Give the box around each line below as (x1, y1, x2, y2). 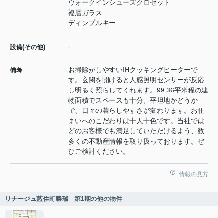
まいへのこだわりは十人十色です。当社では (68, 117, 204, 125)
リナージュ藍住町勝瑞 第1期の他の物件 (5, 195, 122, 203)
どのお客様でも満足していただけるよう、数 (68, 127, 204, 135)
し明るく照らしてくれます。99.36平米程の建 (68, 86, 208, 94)
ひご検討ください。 (68, 147, 129, 156)
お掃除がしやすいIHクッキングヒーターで (68, 66, 198, 74)
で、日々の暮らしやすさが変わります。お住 (68, 107, 204, 115)
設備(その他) (10, 43, 45, 51)
